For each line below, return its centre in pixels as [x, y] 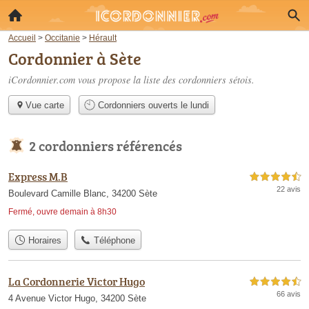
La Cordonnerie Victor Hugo [77, 281]
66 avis [289, 293]
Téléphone [113, 240]
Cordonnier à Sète [75, 58]
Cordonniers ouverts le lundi [152, 106]
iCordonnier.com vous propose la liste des [93, 80]
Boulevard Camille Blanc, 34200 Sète [83, 194]
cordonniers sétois [215, 80]
